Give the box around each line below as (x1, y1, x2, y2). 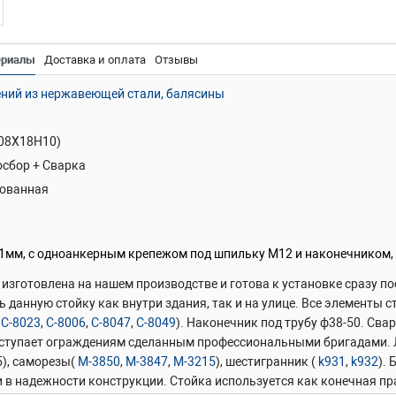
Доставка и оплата (44, 53, 146, 67)
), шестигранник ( (216, 354, 318, 369)
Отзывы (155, 53, 198, 67)
